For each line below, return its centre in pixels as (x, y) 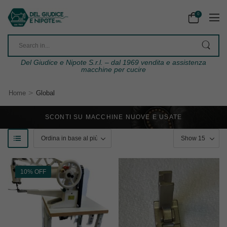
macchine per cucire (113, 70)
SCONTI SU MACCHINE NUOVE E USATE (113, 117)
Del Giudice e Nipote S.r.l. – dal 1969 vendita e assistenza (113, 63)
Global (45, 93)
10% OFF (33, 172)
